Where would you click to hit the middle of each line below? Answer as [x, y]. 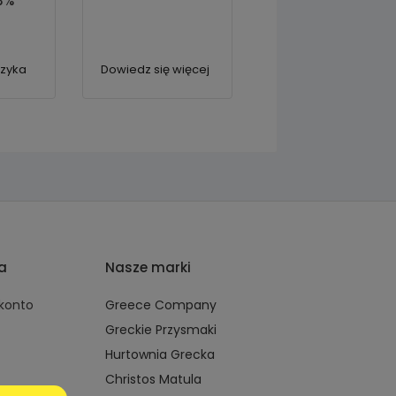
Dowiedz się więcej [155, 70]
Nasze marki [148, 268]
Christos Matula [153, 380]
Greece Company [160, 305]
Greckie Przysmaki [160, 330]
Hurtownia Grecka [160, 355]
